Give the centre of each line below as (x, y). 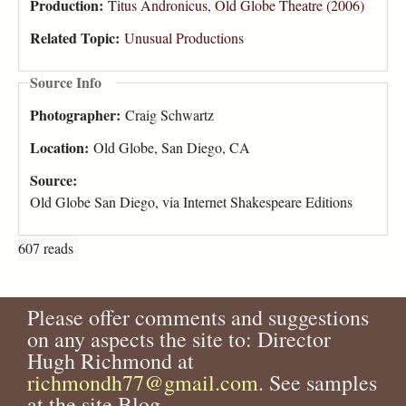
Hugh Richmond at (111, 361)
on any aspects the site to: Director (179, 339)
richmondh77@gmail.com (143, 383)
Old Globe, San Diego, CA (172, 148)
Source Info (66, 82)
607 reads (46, 248)
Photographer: (77, 115)
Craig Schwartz (169, 115)
